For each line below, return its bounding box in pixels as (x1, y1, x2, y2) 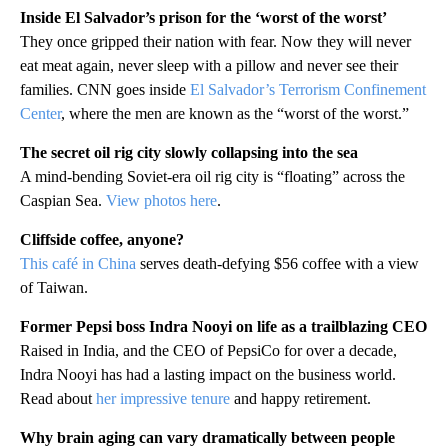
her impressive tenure (96, 389, 230, 407)
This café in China (20, 254, 136, 272)
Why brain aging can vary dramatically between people (20, 428, 395, 446)
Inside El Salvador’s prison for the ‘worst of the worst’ (20, 8, 387, 26)
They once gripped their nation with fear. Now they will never (20, 32, 411, 50)
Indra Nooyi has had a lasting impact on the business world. (20, 365, 396, 383)
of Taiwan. (20, 278, 88, 296)
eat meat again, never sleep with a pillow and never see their (20, 56, 398, 74)
